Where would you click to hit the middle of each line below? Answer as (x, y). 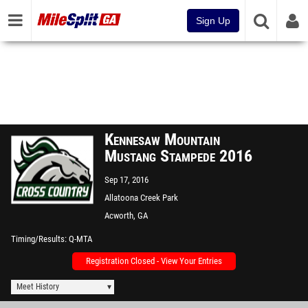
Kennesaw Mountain (162, 140)
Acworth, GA (126, 216)
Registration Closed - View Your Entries (154, 261)
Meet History (38, 287)
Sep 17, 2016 (126, 180)
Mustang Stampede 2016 (178, 156)
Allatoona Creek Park (141, 198)
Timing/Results (38, 239)
